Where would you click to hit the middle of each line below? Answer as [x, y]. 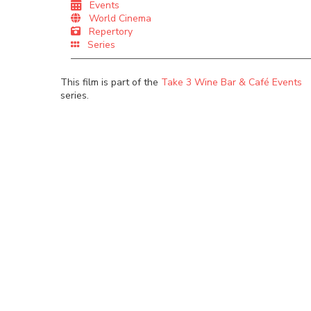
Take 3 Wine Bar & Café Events [232, 83]
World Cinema [116, 18]
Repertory [107, 31]
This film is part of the [111, 83]
